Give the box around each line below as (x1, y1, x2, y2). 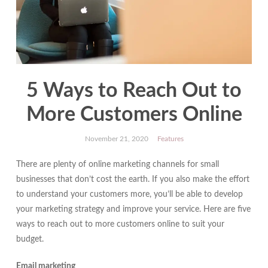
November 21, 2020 (84, 135, 148, 143)
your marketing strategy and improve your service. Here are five (16, 205, 251, 214)
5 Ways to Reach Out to (26, 81, 242, 102)
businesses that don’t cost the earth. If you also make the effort (16, 175, 249, 184)
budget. (16, 235, 46, 244)
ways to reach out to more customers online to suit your (16, 220, 224, 229)
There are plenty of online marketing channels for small (16, 160, 219, 169)
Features (157, 135, 184, 143)
